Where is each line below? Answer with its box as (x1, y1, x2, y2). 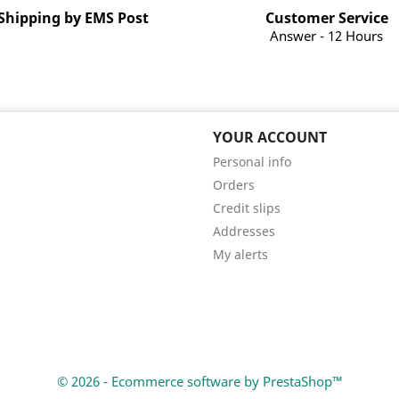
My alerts (213, 246, 268, 263)
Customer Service (265, 8, 388, 28)
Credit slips (213, 199, 281, 216)
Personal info (213, 153, 291, 170)
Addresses (213, 223, 275, 240)
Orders (213, 176, 255, 193)
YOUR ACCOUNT (213, 127, 327, 147)
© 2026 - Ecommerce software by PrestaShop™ (56, 372, 343, 390)
